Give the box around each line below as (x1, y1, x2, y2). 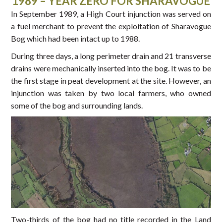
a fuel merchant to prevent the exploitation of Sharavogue (11, 21, 211, 31)
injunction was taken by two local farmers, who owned (11, 88, 211, 98)
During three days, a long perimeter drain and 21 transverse (11, 51, 211, 60)
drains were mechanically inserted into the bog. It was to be (11, 63, 211, 73)
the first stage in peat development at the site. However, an (11, 75, 211, 85)
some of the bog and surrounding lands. (11, 100, 143, 110)
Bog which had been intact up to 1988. (11, 33, 140, 43)
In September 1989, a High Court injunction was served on (11, 8, 211, 18)
